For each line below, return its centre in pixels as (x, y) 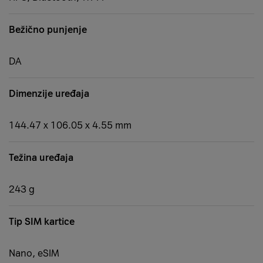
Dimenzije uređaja (49, 94)
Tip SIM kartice (42, 222)
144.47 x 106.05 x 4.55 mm (70, 126)
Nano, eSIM (34, 254)
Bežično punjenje (48, 30)
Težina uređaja (41, 158)
